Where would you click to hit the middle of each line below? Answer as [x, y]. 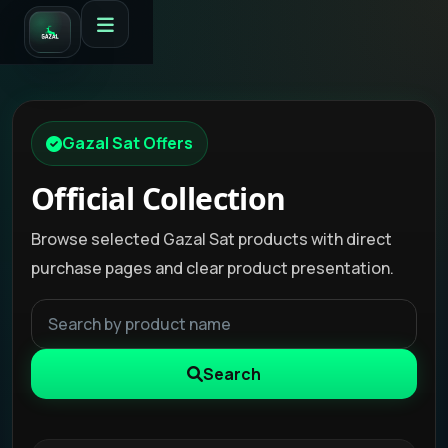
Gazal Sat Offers [127, 143]
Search [232, 374]
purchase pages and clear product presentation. [212, 268]
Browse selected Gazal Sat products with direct [211, 239]
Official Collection [158, 198]
